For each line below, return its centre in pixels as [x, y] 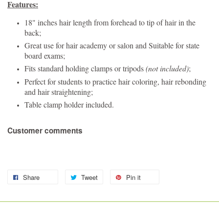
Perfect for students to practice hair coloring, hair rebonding [115, 81]
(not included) [167, 68]
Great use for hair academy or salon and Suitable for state [112, 45]
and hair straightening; [59, 91]
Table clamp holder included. [69, 104]
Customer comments [45, 130]
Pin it [133, 177]
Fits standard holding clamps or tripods [85, 68]
